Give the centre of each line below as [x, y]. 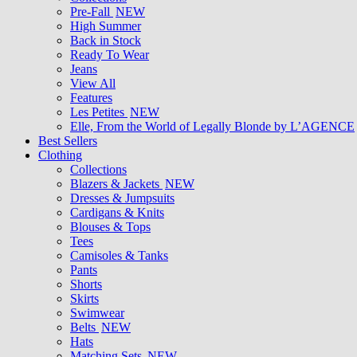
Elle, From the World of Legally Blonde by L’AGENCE [212, 126]
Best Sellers [68, 141]
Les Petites [99, 112]
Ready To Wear [110, 55]
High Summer [106, 26]
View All [93, 83]
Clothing [60, 155]
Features [91, 98]
